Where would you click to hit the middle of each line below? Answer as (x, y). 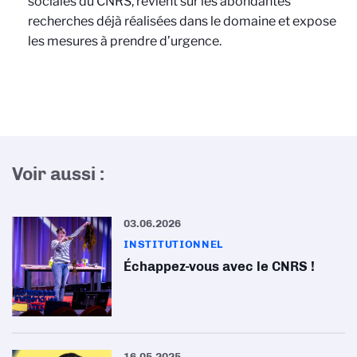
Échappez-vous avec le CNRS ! (220, 266)
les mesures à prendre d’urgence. (125, 41)
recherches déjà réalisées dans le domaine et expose (182, 21)
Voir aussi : (58, 174)
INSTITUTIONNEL (174, 244)
